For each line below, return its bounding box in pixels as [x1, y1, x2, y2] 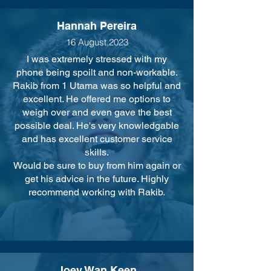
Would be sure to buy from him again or [13, 160, 181, 171]
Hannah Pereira [57, 19, 137, 32]
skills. [85, 146, 109, 158]
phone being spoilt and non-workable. [16, 67, 178, 78]
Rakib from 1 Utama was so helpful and [13, 80, 181, 91]
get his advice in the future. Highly [25, 173, 169, 184]
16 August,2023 [65, 36, 128, 48]
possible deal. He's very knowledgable [15, 120, 179, 131]
